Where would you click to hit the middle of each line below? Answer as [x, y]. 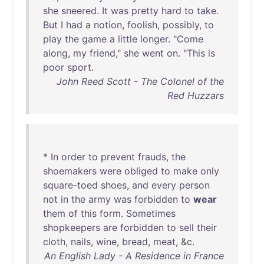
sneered [79, 11]
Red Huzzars [196, 95]
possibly [181, 25]
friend [103, 53]
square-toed [70, 185]
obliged [141, 171]
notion [108, 25]
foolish [142, 25]
